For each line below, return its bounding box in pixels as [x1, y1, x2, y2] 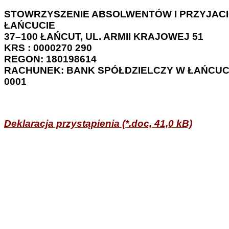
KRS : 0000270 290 [4, 42, 92, 54]
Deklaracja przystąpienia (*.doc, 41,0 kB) [4, 118, 192, 129]
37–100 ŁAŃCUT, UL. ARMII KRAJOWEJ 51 [4, 31, 203, 42]
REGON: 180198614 [4, 54, 97, 65]
